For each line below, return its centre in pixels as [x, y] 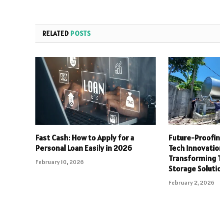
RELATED [56, 34]
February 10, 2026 [60, 162]
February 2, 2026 [192, 183]
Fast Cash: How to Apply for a [85, 138]
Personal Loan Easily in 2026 [84, 148]
